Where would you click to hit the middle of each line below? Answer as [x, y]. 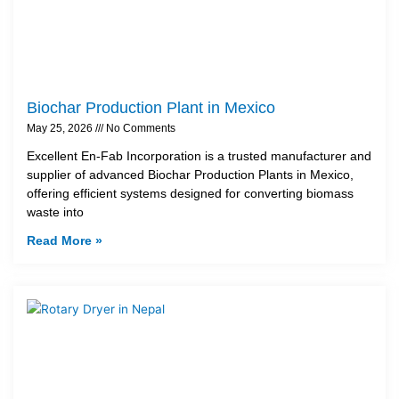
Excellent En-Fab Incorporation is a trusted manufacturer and [199, 155]
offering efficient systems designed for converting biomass [190, 193]
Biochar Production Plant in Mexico [151, 107]
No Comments [139, 128]
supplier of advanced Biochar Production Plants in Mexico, [190, 174]
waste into [55, 212]
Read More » [65, 240]
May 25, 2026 [61, 128]
